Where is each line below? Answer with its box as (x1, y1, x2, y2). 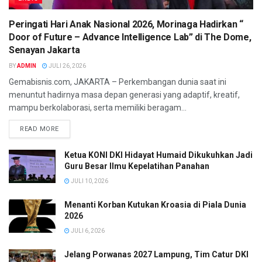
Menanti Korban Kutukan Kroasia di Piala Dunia (64, 199, 246, 209)
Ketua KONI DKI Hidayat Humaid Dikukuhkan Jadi (64, 150, 253, 160)
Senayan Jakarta (9, 44, 80, 56)
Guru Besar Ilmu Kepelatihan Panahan (64, 161, 209, 171)
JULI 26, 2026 (47, 62, 86, 69)
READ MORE (20, 125, 59, 133)
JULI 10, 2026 (70, 177, 108, 184)
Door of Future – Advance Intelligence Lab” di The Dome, (9, 31, 251, 43)
